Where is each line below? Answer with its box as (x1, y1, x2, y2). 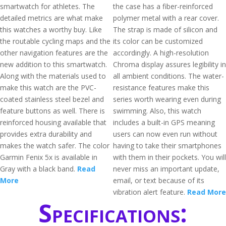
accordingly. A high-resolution (113, 48, 209, 58)
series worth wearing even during (113, 94, 221, 104)
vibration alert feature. (113, 187, 187, 197)
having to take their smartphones (113, 141, 221, 150)
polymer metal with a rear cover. (113, 13, 219, 23)
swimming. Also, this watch (113, 106, 201, 116)
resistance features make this (113, 83, 209, 92)
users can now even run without (113, 129, 217, 139)
